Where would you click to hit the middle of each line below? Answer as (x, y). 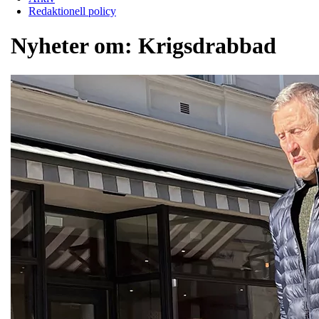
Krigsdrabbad (207, 46)
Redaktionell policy (72, 11)
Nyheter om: (74, 46)
